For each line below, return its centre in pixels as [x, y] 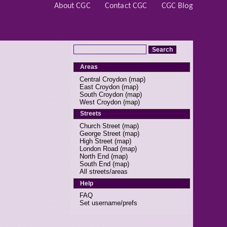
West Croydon [101, 102]
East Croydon [100, 87]
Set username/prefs [109, 203]
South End [95, 164]
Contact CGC [126, 6]
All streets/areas [104, 171]
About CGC [72, 6]
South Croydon [102, 94]
